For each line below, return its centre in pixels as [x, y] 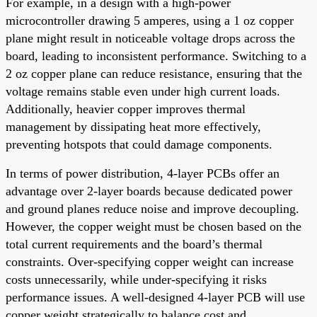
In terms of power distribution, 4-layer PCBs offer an [143, 173]
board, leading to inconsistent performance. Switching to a [156, 56]
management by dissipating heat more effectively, [133, 126]
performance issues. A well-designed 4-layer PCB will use [155, 297]
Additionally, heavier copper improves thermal [126, 109]
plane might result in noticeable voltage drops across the [150, 38]
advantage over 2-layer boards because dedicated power [149, 191]
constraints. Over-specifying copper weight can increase [150, 261]
